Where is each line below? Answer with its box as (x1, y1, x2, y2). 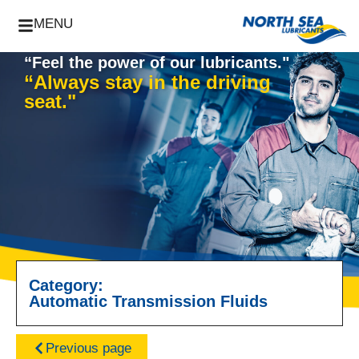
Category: (29, 276, 103, 295)
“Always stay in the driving (24, 71, 271, 94)
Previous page (46, 341, 131, 357)
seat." (24, 91, 76, 113)
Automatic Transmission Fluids (29, 292, 268, 311)
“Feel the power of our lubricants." (24, 54, 289, 72)
